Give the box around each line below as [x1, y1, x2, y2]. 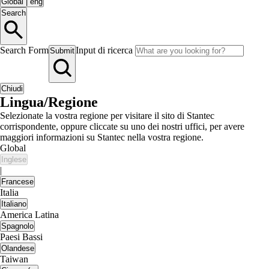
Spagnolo [1, 222, 34, 231]
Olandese [1, 244, 34, 253]
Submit [50, 46, 74, 55]
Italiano [1, 199, 26, 208]
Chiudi [1, 84, 23, 93]
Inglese [1, 155, 26, 164]
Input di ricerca [76, 45, 135, 55]
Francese [1, 177, 34, 186]
